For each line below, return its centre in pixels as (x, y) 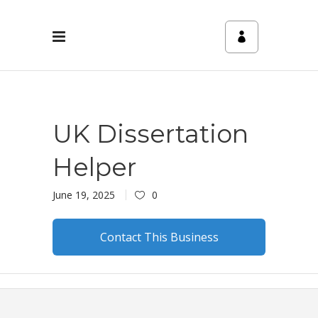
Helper (94, 167)
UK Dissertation (150, 134)
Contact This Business (159, 237)
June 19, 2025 (84, 195)
